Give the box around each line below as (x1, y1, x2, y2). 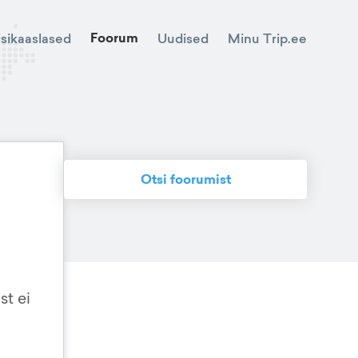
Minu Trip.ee (228, 29, 307, 47)
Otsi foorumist (140, 170, 231, 189)
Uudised (157, 30, 209, 47)
